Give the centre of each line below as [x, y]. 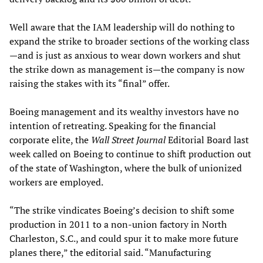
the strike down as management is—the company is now [127, 69]
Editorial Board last [208, 139]
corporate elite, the [50, 139]
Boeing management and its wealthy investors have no [124, 111]
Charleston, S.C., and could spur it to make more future [124, 238]
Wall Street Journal [129, 139]
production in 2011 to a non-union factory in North [118, 224]
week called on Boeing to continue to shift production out [130, 154]
